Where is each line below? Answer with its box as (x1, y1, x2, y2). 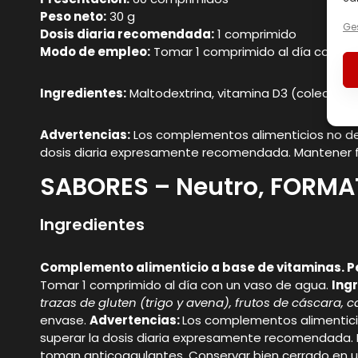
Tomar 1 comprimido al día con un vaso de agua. (40, 276, 332, 294)
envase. (40, 312, 89, 329)
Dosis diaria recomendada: (40, 25, 214, 42)
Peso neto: (40, 7, 106, 25)
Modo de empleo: (40, 42, 150, 60)
